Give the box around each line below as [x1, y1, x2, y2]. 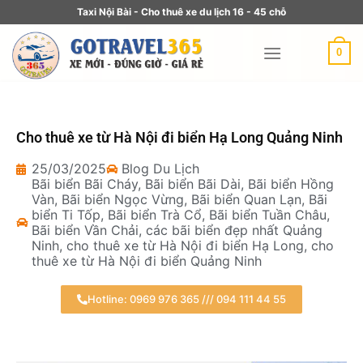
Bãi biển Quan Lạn [191, 191, 301, 207]
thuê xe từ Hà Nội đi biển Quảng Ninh [32, 253, 262, 269]
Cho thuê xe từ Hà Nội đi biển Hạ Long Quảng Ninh [16, 129, 343, 146]
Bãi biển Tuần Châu [209, 207, 327, 223]
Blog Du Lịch [122, 160, 199, 177]
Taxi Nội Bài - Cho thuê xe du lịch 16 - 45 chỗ [77, 6, 286, 18]
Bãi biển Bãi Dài [145, 176, 241, 192]
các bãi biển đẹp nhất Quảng [146, 222, 322, 238]
